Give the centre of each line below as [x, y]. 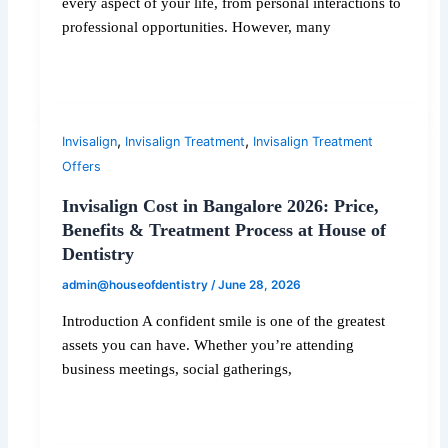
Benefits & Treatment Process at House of [224, 229]
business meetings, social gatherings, [177, 368]
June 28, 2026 [260, 284]
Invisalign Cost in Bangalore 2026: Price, [221, 205]
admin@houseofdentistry [137, 284]
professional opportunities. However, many [197, 27]
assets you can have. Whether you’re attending [208, 344]
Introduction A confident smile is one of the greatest [224, 320]
